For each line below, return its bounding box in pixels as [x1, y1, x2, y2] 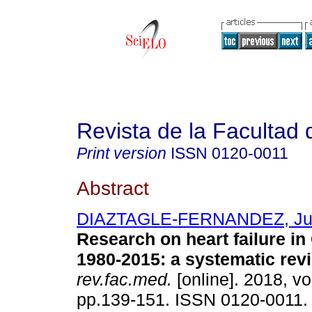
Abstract [77, 176, 149, 199]
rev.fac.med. [77, 270, 172, 290]
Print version [77, 144, 166, 162]
